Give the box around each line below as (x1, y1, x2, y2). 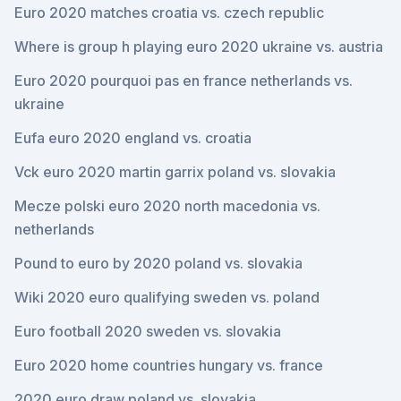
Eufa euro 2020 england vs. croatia (14, 129, 252, 147)
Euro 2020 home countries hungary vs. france (14, 356, 323, 374)
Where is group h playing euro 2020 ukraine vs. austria (14, 38, 383, 55)
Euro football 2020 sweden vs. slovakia (14, 322, 281, 340)
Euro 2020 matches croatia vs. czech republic (14, 4, 324, 21)
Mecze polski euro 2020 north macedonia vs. (14, 197, 320, 215)
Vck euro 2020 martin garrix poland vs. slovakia (14, 163, 336, 181)
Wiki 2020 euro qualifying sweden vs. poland (14, 288, 320, 306)
